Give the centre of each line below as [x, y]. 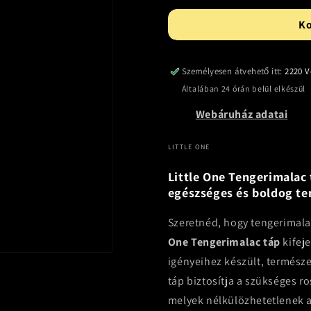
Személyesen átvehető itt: [233, 71]
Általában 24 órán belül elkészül [244, 89]
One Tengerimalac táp [224, 242]
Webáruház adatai [242, 114]
